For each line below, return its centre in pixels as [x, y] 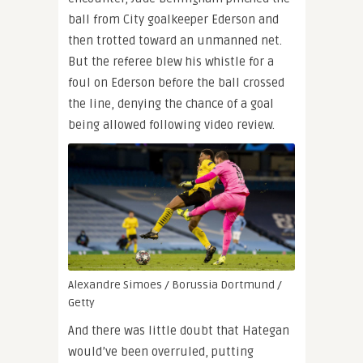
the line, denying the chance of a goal [171, 103]
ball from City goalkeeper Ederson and [173, 19]
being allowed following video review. [171, 124]
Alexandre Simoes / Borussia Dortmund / [175, 285]
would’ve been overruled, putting [161, 352]
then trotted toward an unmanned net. [175, 40]
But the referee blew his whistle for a [171, 61]
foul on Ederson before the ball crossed [176, 82]
